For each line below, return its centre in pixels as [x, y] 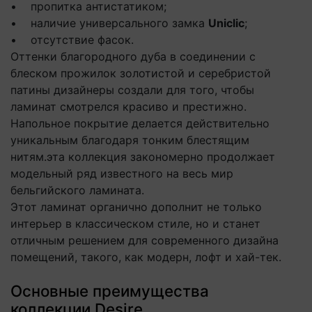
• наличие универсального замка [109, 23]
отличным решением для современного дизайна [145, 240]
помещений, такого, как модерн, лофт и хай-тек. [146, 257]
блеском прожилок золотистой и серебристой [141, 73]
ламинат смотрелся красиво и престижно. [128, 107]
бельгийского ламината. [77, 190]
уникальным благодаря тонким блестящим [130, 140]
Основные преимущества [110, 291]
